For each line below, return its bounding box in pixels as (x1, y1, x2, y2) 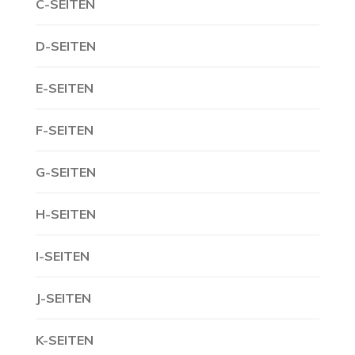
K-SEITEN (36, 332, 94, 348)
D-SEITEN (36, 38, 96, 54)
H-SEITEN (36, 206, 96, 222)
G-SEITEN (36, 164, 96, 180)
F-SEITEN (36, 122, 94, 138)
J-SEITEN (36, 290, 91, 306)
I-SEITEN (36, 248, 90, 264)
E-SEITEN (36, 80, 94, 96)
